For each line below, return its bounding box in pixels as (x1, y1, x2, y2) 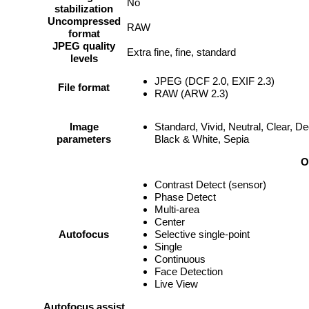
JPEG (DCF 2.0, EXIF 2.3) (154, 75, 275, 88)
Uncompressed (48, 15, 121, 28)
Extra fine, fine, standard (127, 46, 236, 59)
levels (70, 52, 98, 65)
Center (154, 216, 185, 228)
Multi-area (154, 203, 199, 216)
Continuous (154, 253, 206, 266)
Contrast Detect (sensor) (154, 179, 266, 191)
